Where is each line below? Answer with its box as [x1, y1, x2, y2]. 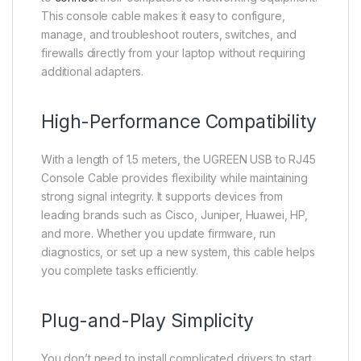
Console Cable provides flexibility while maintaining [41, 171, 308, 185]
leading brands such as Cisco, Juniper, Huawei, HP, [41, 208, 308, 222]
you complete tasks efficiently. [41, 263, 198, 278]
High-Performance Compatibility [41, 110, 317, 134]
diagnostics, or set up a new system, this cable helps [41, 245, 315, 259]
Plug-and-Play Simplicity [41, 309, 254, 333]
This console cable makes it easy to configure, [41, 9, 285, 23]
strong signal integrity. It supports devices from [41, 189, 284, 204]
